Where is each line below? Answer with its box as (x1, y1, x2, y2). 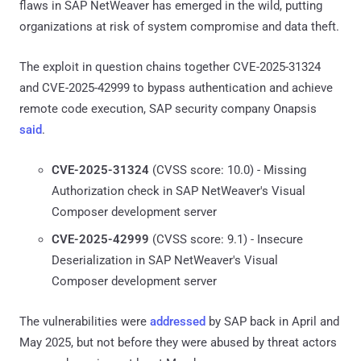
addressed (150, 313, 205, 329)
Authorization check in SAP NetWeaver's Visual (52, 183, 305, 198)
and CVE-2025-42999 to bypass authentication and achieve (19, 80, 333, 95)
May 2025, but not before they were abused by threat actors (19, 334, 337, 350)
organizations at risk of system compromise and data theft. (19, 19, 339, 34)
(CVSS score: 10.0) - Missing (149, 162, 306, 177)
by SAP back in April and (205, 313, 339, 329)
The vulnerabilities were (19, 313, 150, 329)
